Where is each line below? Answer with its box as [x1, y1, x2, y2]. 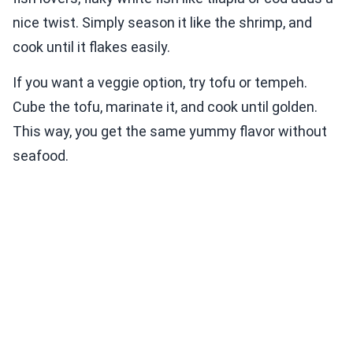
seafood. [13, 147, 69, 164]
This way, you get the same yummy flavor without [13, 122, 327, 139]
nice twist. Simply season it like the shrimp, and [13, 13, 312, 31]
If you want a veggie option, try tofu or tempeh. [13, 73, 307, 91]
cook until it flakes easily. [13, 38, 170, 55]
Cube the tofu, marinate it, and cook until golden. [13, 98, 318, 115]
